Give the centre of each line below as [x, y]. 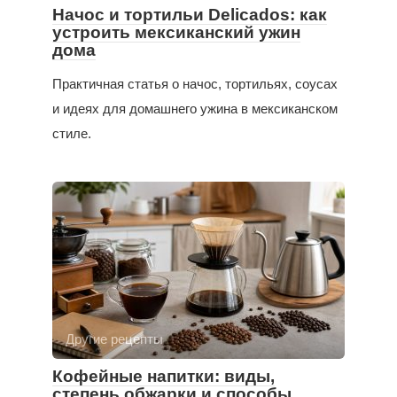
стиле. [72, 134]
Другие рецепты [114, 339]
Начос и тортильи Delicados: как [190, 15]
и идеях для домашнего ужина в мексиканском [195, 109]
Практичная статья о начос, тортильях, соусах [195, 84]
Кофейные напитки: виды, [163, 377]
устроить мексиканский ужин [176, 33]
